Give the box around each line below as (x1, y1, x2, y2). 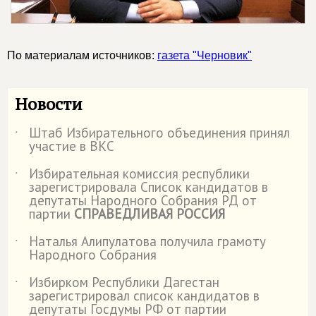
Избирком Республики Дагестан (29, 273, 219, 291)
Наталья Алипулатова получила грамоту (29, 232, 266, 250)
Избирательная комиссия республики (29, 164, 250, 182)
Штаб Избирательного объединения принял (29, 123, 290, 141)
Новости (15, 92, 83, 115)
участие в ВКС (29, 137, 114, 154)
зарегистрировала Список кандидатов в (29, 178, 268, 195)
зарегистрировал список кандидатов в (29, 286, 260, 304)
